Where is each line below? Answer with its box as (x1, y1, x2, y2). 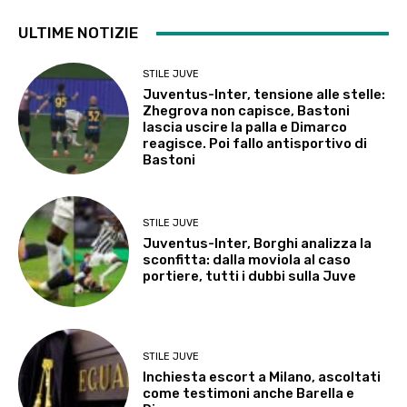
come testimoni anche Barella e (143, 384, 355, 402)
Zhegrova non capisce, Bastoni (143, 102, 351, 119)
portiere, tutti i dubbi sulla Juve (143, 268, 357, 285)
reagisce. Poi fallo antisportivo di (143, 134, 368, 152)
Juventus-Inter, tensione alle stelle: (143, 85, 386, 103)
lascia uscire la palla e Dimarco (143, 118, 348, 135)
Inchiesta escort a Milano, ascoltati (143, 368, 382, 385)
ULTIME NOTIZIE (18, 24, 138, 43)
